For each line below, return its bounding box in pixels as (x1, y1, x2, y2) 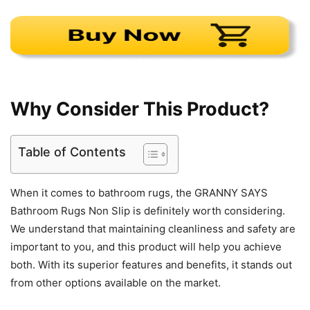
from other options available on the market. (10, 276, 221, 290)
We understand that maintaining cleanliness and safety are (10, 222, 295, 236)
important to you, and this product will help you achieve (10, 240, 282, 254)
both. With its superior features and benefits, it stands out (10, 258, 292, 272)
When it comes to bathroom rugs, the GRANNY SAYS (10, 186, 268, 200)
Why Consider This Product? (10, 98, 269, 121)
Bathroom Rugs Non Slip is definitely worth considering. (10, 204, 285, 218)
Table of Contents (18, 145, 126, 160)
